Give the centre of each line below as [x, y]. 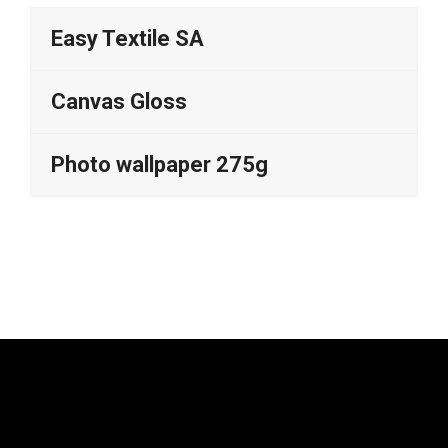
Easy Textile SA [127, 38]
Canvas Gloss [119, 101]
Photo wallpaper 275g [159, 164]
